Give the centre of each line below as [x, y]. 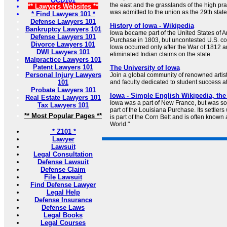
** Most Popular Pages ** [63, 116]
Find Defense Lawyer [63, 185]
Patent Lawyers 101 [63, 67]
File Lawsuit [63, 177]
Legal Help [63, 193]
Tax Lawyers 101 [63, 105]
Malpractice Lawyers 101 [63, 60]
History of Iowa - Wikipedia [152, 26]
